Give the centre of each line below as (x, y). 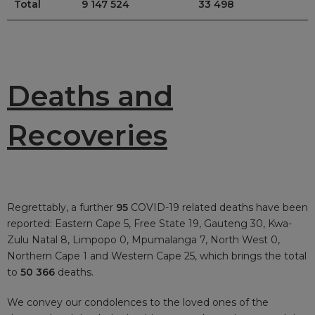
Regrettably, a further (62, 207)
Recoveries (87, 135)
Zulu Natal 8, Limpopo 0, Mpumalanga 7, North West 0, (143, 239)
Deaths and (90, 96)
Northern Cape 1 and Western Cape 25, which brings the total (157, 256)
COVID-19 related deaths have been (219, 207)
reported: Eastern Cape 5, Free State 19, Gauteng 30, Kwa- (149, 223)
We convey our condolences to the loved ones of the (138, 302)
